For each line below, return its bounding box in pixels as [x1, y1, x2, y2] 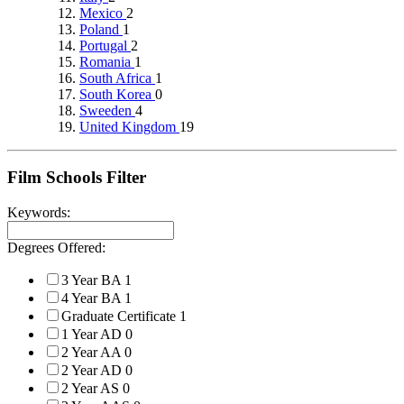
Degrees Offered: [7, 240, 106, 256]
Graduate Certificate [61, 308, 179, 325]
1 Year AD [61, 326, 125, 343]
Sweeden [79, 102, 135, 118]
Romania [79, 53, 134, 69]
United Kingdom [79, 118, 179, 134]
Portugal [79, 37, 131, 53]
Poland [79, 21, 123, 37]
